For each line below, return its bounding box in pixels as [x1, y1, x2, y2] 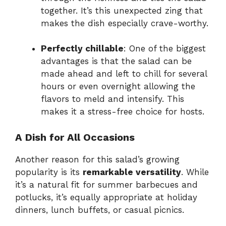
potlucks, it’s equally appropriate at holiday [15, 192, 197, 202]
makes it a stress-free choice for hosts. [41, 106, 204, 117]
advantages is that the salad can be [41, 56, 192, 67]
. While [181, 166, 209, 177]
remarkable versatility [83, 166, 181, 177]
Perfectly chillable [41, 43, 124, 54]
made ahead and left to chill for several [41, 69, 207, 79]
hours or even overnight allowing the [41, 81, 195, 92]
